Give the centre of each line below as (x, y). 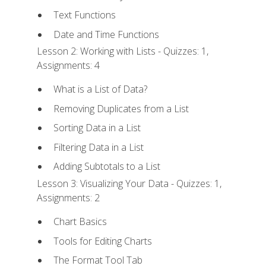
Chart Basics (80, 222)
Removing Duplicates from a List (121, 108)
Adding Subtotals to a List (107, 167)
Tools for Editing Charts (102, 241)
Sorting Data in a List (97, 128)
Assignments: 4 (69, 65)
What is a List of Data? (100, 89)
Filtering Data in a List (98, 147)
